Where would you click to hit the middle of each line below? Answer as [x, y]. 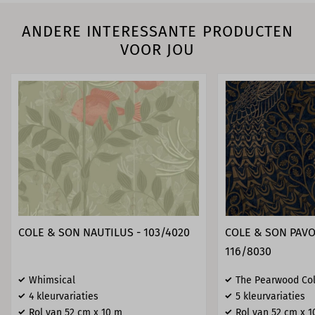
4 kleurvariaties [64, 297]
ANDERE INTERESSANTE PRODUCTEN [157, 31]
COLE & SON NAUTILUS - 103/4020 [104, 233]
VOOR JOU [157, 49]
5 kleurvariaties [270, 297]
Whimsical [52, 281]
